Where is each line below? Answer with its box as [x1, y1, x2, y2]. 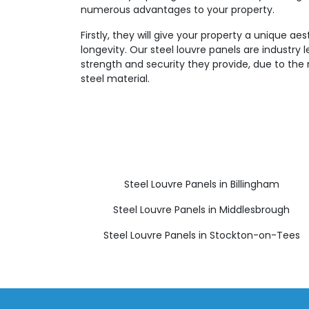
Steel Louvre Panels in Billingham [123, 177, 279, 191]
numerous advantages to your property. [81, 3, 275, 17]
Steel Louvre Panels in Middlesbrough [113, 203, 290, 217]
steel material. [81, 72, 150, 86]
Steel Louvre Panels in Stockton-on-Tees [103, 228, 300, 242]
